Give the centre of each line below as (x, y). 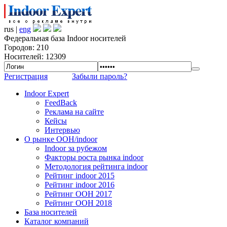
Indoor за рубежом (76, 148)
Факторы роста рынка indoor (94, 157)
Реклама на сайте (74, 112)
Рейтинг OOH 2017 (78, 194)
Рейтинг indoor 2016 (80, 185)
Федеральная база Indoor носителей (65, 38)
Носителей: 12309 (35, 56)
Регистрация (26, 76)
